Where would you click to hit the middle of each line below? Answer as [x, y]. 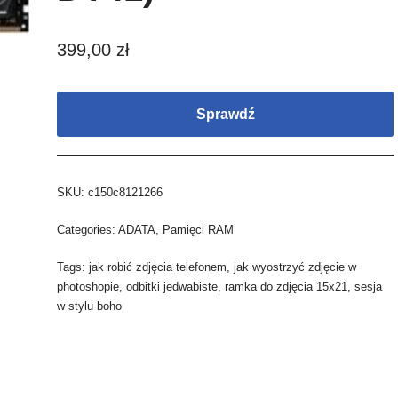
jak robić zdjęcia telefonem [158, 267]
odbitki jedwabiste [172, 287]
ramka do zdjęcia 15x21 [287, 287]
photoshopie [88, 287]
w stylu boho [90, 306]
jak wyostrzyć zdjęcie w [295, 267]
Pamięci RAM [199, 230]
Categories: [88, 230]
